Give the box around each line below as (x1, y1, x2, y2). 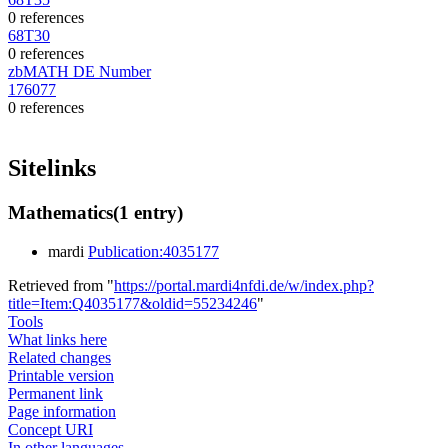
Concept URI (8, 420, 93, 438)
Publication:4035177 (88, 242, 219, 260)
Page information (8, 402, 116, 420)
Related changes (8, 348, 111, 366)
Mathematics (8, 202, 113, 224)
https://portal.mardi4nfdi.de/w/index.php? (114, 276, 374, 294)
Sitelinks (8, 155, 96, 182)
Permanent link (8, 384, 103, 402)
